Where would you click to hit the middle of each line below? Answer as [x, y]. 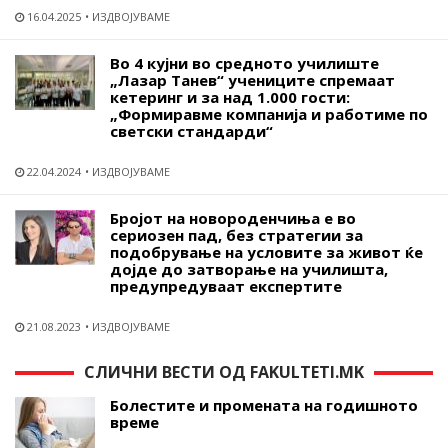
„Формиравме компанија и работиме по [269, 113]
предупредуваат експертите [226, 285]
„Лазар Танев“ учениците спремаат [252, 79]
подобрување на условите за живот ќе [266, 251]
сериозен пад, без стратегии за [236, 234]
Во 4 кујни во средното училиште [244, 62]
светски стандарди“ [191, 130]
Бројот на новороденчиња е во [233, 217]
